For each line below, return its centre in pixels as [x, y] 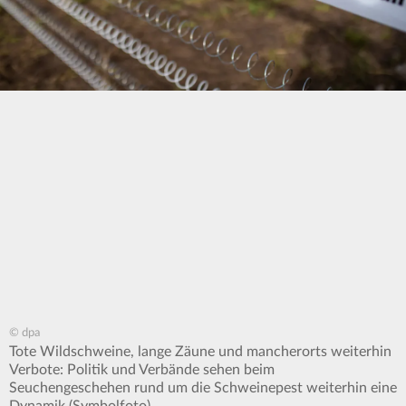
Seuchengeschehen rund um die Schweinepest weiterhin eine [203, 388]
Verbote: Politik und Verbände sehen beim [142, 370]
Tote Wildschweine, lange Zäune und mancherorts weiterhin [200, 352]
